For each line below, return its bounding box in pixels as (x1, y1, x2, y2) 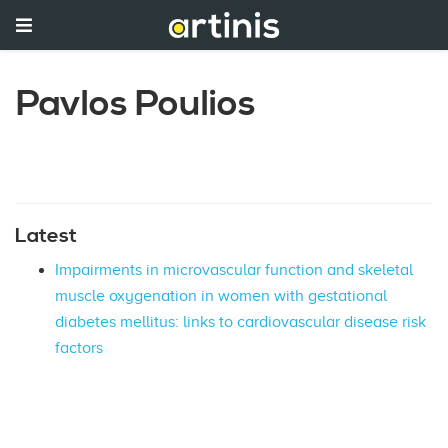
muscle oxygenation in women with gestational (55, 286, 387, 305)
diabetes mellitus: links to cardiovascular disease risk (55, 312, 426, 331)
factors (55, 338, 103, 357)
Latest (15, 222, 77, 249)
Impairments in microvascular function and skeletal (55, 260, 413, 279)
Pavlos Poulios (16, 81, 257, 128)
